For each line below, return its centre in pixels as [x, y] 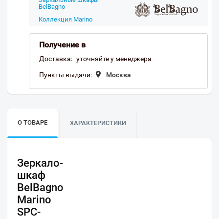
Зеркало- [40, 163]
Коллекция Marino [66, 19]
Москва [119, 75]
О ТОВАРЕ [33, 122]
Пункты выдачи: [66, 75]
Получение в [62, 45]
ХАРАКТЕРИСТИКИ [98, 123]
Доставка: [56, 59]
